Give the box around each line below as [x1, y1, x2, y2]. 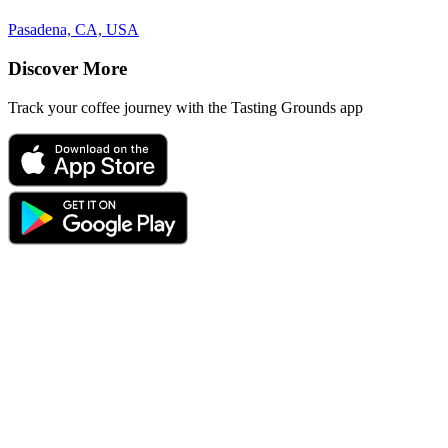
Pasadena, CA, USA [8, 21, 139, 39]
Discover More [8, 58, 127, 80]
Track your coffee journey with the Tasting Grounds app [8, 98, 363, 116]
